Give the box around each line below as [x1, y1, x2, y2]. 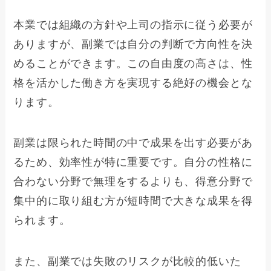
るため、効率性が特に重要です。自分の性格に [13, 156, 253, 169]
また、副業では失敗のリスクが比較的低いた [13, 255, 241, 268]
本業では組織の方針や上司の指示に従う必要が [13, 18, 253, 31]
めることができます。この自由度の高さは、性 [13, 57, 253, 70]
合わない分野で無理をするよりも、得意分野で [13, 175, 253, 188]
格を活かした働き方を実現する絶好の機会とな [13, 76, 253, 89]
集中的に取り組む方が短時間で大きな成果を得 [13, 195, 253, 207]
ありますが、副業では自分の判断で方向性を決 [13, 38, 253, 50]
